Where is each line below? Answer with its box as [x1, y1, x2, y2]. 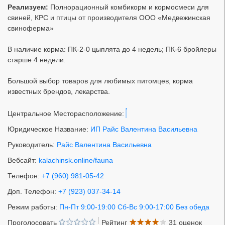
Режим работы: [8, 203, 59, 211]
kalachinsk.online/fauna [39, 156, 113, 164]
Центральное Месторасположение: [8, 109, 126, 118]
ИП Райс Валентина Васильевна [90, 125, 197, 133]
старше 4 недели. [8, 56, 66, 64]
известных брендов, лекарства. [8, 87, 110, 95]
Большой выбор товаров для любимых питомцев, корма [8, 77, 193, 85]
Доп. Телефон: [8, 187, 58, 195]
